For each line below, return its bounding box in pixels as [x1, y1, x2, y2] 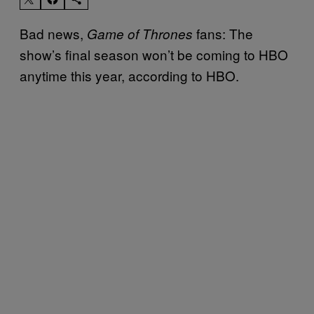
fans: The [196, 23, 253, 43]
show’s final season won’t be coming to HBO [20, 44, 288, 64]
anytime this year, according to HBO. [20, 65, 239, 85]
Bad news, [20, 23, 87, 43]
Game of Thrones [87, 24, 196, 43]
